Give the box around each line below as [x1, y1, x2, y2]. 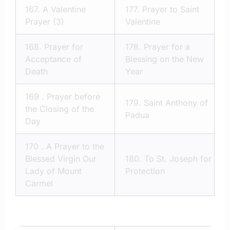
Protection [125, 165, 165, 176]
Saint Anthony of [144, 97, 208, 108]
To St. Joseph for [144, 153, 212, 164]
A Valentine [43, 4, 86, 14]
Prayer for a [144, 41, 190, 52]
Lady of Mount [25, 165, 82, 176]
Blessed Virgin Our [25, 153, 97, 164]
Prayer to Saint [142, 4, 199, 14]
